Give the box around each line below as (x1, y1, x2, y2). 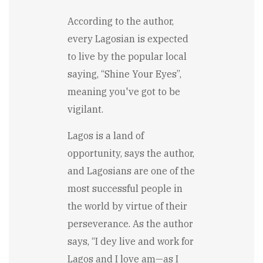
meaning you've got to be (68, 86, 180, 98)
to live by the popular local (68, 50, 187, 63)
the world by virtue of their (68, 200, 187, 213)
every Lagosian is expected (68, 33, 188, 45)
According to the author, (68, 15, 174, 28)
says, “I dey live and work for (68, 235, 194, 248)
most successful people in (68, 183, 183, 195)
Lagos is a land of (68, 130, 144, 142)
